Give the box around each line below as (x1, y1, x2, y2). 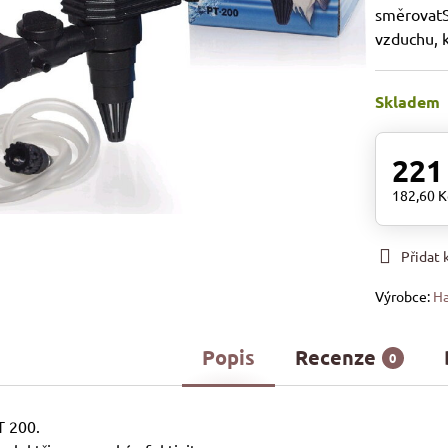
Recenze (294, 344, 376, 370)
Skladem (375, 91, 441, 112)
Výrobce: (375, 287, 434, 305)
